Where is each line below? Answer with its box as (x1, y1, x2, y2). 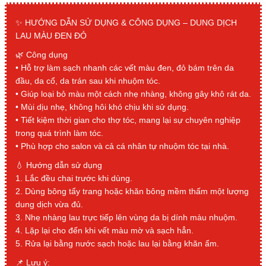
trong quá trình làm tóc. (15, 128, 103, 138)
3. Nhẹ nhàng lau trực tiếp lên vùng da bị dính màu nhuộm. (15, 213, 237, 222)
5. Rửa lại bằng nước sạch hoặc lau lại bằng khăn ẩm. (15, 239, 219, 248)
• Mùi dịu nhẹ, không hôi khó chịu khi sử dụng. (15, 102, 189, 112)
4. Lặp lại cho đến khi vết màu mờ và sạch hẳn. (15, 226, 194, 235)
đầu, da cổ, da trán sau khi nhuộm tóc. (15, 76, 160, 85)
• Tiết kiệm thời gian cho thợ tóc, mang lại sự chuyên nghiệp (15, 115, 240, 125)
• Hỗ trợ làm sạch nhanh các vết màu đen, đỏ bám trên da (15, 63, 234, 72)
